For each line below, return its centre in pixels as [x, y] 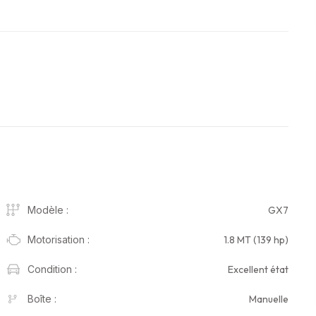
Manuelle [269, 299]
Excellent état [258, 269]
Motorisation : [59, 240]
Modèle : [48, 210]
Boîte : [42, 299]
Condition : [52, 269]
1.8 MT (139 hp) [256, 239]
